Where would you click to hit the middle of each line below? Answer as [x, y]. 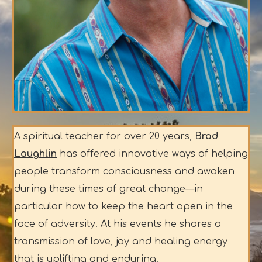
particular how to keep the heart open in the [123, 206]
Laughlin [35, 154]
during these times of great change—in [108, 189]
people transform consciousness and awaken [124, 171]
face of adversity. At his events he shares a [118, 224]
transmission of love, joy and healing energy [121, 241]
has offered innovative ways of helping [154, 154]
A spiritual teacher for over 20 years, [103, 136]
